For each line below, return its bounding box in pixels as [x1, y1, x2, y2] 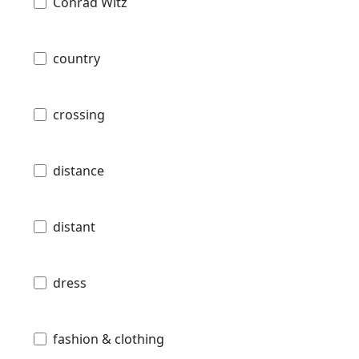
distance [53, 161, 104, 179]
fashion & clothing [53, 329, 164, 348]
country [53, 49, 100, 67]
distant [53, 217, 95, 236]
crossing [53, 105, 105, 123]
